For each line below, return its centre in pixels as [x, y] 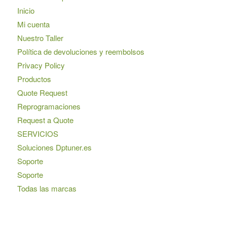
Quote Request [42, 93]
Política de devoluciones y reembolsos [81, 52]
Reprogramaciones [49, 106]
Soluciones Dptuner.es [54, 147]
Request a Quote [45, 120]
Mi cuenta [33, 24]
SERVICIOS [37, 134]
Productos [34, 79]
